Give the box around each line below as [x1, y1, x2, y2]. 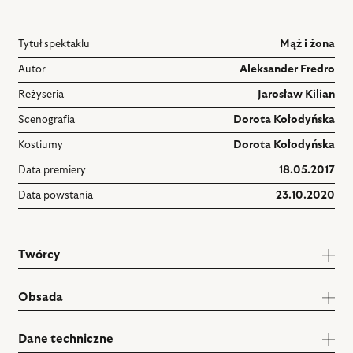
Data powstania [18, 190, 94, 201]
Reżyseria [18, 89, 65, 100]
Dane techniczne [18, 333, 114, 345]
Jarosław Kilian [257, 89, 335, 100]
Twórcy [18, 249, 61, 262]
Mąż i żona [279, 39, 335, 50]
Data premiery [18, 165, 87, 176]
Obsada [18, 291, 64, 303]
